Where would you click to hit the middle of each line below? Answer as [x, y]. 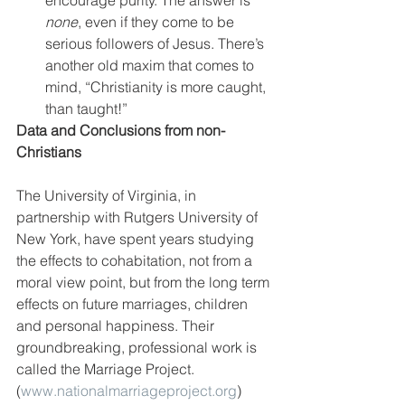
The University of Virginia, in [108, 195]
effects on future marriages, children [134, 303]
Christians [49, 151]
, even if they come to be [158, 21]
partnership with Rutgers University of [139, 217]
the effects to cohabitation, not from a [136, 260]
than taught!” [86, 108]
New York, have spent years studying [137, 238]
